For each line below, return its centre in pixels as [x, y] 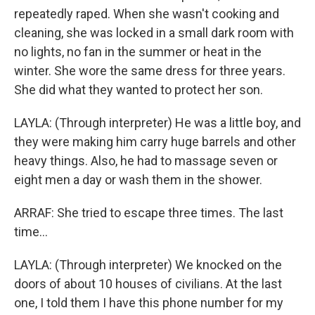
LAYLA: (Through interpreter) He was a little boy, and [157, 123]
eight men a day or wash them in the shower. [138, 180]
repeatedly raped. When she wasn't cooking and [147, 14]
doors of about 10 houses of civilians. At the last [148, 284]
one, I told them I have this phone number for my [149, 303]
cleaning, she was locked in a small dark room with [154, 33]
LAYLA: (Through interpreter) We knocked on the [148, 265]
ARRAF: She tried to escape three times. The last [149, 213]
